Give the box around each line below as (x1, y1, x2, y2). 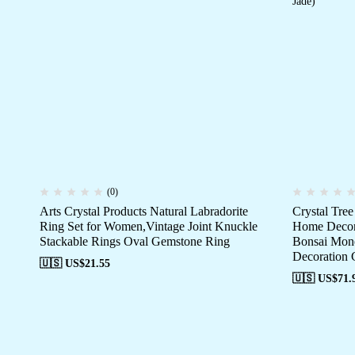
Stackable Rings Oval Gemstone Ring (40, 235, 230, 249)
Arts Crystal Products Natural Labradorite (40, 204, 248, 219)
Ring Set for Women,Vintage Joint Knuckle (40, 219, 258, 234)
